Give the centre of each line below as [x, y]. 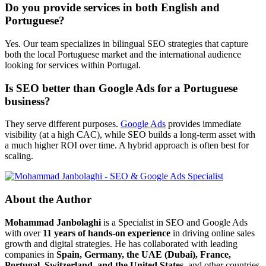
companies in [31, 254]
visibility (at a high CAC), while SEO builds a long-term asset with [130, 135]
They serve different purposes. [63, 124]
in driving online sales [213, 233]
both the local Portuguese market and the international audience [123, 54]
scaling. [19, 156]
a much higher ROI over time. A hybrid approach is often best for [127, 145]
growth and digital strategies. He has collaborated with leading [121, 243]
